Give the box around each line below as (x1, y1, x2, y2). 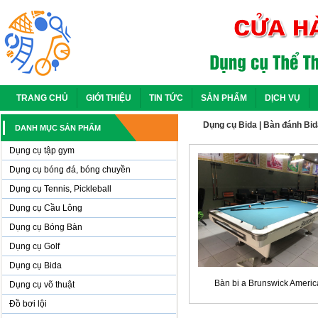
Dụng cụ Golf (9, 241, 60, 251)
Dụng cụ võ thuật (9, 280, 75, 290)
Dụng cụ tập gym (9, 146, 75, 155)
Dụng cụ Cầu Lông (9, 203, 82, 213)
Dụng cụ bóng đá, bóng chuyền (9, 165, 131, 175)
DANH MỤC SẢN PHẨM (14, 124, 101, 132)
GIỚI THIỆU (86, 93, 131, 103)
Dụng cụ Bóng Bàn (9, 222, 82, 232)
